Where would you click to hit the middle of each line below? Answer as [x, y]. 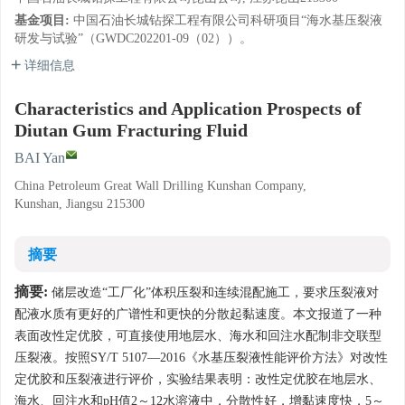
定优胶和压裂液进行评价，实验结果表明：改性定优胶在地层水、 [198, 379]
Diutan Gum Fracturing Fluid [131, 130]
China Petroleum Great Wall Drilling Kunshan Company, [160, 186]
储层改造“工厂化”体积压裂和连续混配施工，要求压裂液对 [213, 292]
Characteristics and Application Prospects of [188, 108]
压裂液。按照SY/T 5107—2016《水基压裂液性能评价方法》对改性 [201, 358]
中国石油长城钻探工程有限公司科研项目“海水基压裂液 [228, 20]
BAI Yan [40, 158]
